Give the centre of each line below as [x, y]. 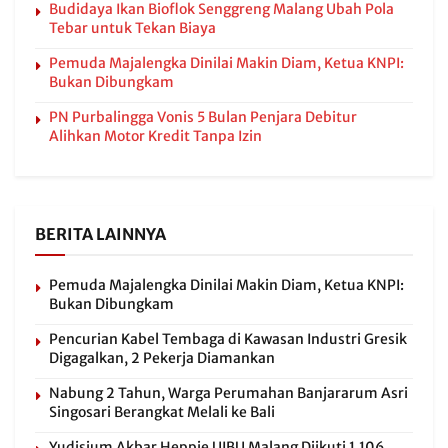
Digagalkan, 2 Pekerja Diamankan [162, 358]
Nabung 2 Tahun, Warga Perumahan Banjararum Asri [228, 393]
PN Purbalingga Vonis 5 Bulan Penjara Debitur [203, 117]
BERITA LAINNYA [100, 234]
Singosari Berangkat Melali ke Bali [162, 412]
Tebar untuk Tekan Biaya [132, 28]
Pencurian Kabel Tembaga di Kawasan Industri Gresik [228, 339]
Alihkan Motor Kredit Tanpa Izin [155, 136]
